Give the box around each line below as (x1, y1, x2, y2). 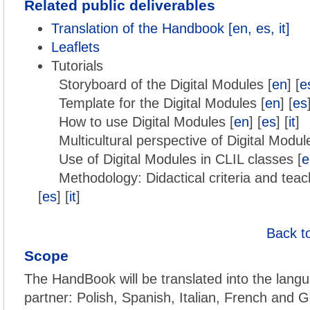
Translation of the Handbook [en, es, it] (51, 21, 290, 36)
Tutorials (51, 58, 103, 73)
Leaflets (51, 39, 100, 55)
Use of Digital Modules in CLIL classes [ (59, 152, 302, 167)
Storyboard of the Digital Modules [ (59, 77, 272, 92)
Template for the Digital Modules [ (59, 95, 265, 111)
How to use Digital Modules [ (59, 114, 234, 129)
